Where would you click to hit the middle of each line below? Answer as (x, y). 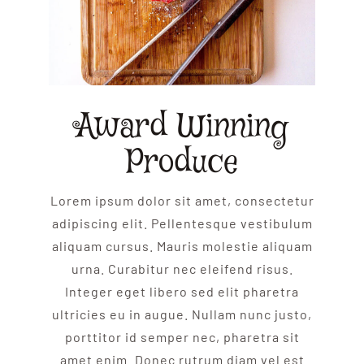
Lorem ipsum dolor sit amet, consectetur (182, 201)
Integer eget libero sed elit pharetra (182, 292)
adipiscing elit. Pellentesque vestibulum (182, 223)
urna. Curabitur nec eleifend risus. (182, 269)
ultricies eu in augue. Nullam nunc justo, (182, 314)
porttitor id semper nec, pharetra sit (182, 337)
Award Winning (182, 128)
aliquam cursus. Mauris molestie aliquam (182, 246)
